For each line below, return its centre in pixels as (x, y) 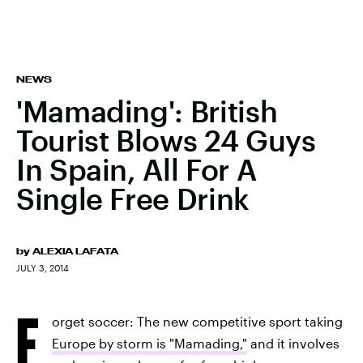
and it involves (293, 343)
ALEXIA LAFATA (75, 251)
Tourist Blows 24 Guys (166, 140)
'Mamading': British (147, 111)
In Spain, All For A (137, 169)
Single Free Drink (132, 199)
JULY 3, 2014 (43, 268)
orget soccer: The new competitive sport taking (197, 321)
